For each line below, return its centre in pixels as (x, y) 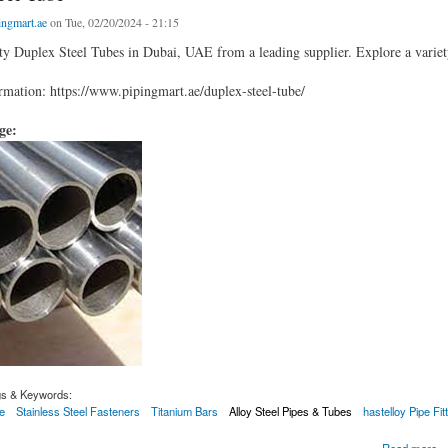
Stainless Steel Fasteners (77, 410)
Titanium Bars (184, 410)
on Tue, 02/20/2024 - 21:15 (112, 22)
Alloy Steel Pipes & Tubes (291, 410)
